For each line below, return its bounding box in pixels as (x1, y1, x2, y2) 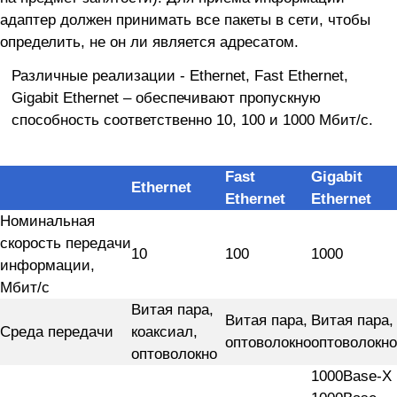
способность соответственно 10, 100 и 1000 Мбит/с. (11, 110, 373, 128)
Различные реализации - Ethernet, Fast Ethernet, (11, 66, 348, 84)
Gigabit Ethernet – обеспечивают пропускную (11, 88, 321, 106)
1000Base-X (311, 366, 392, 385)
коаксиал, (131, 322, 198, 340)
